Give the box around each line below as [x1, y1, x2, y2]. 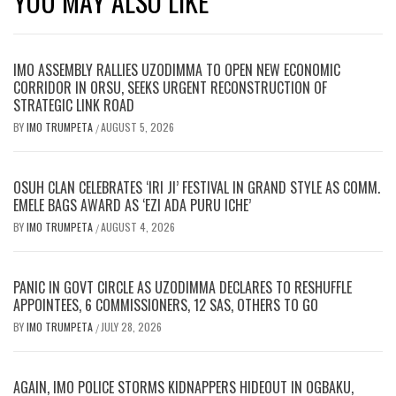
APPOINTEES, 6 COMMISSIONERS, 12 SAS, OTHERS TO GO [13, 293, 318, 316]
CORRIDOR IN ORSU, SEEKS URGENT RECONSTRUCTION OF [13, 76, 327, 98]
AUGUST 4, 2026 [101, 218, 175, 234]
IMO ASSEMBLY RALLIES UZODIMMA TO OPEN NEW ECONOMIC [13, 58, 340, 80]
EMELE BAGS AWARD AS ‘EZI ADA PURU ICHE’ [13, 194, 251, 216]
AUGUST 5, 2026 [101, 118, 174, 134]
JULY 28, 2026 [101, 318, 162, 334]
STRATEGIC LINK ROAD [13, 94, 134, 116]
